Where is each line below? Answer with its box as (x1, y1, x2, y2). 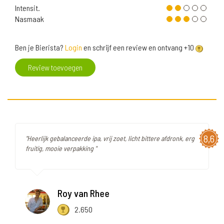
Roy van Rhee (57, 187, 109, 199)
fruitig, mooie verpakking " (25, 144, 96, 153)
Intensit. (15, 3, 40, 13)
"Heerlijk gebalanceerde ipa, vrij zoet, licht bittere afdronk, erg (25, 134, 194, 143)
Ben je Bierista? (15, 42, 65, 52)
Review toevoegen (28, 62, 82, 72)
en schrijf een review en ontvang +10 (82, 42, 195, 52)
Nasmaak (15, 14, 44, 24)
